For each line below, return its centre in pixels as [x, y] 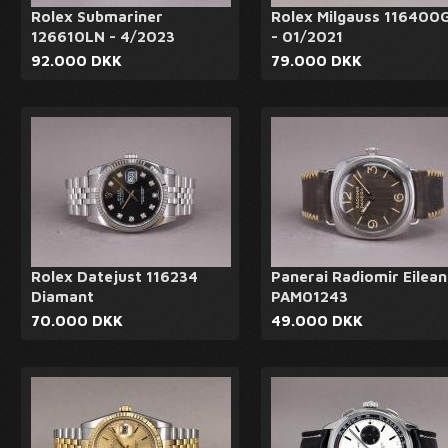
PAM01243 [309, 296]
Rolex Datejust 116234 [114, 276]
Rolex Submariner [97, 16]
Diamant [62, 296]
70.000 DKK [77, 320]
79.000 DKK [316, 60]
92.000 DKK [76, 60]
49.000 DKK [317, 320]
